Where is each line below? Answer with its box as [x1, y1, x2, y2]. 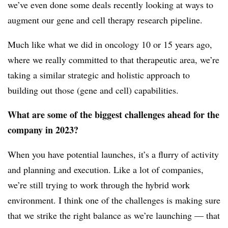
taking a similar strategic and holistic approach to [8, 69, 190, 81]
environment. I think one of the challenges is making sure [8, 194, 220, 207]
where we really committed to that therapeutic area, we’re [8, 53, 219, 66]
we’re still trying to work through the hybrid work [8, 179, 190, 191]
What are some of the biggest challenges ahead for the [8, 108, 219, 122]
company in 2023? [8, 123, 78, 137]
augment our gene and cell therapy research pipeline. [8, 14, 203, 26]
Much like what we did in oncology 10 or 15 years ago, [8, 38, 212, 51]
